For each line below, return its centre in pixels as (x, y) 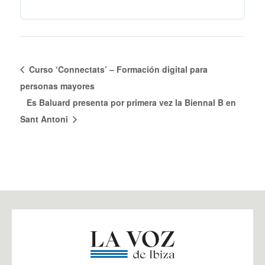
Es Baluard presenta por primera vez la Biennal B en (131, 102)
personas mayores (57, 85)
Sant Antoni (45, 119)
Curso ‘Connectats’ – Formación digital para (117, 69)
